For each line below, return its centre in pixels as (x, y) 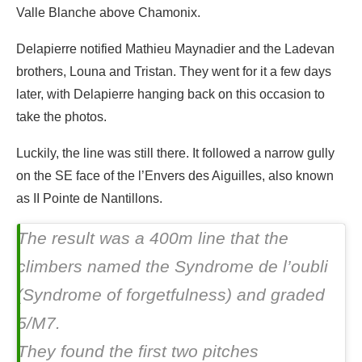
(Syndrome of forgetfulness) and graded (171, 294)
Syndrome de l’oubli (251, 266)
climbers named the (96, 266)
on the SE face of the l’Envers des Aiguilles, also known (175, 175)
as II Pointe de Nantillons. (89, 198)
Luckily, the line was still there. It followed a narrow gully (175, 153)
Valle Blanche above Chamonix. (108, 12)
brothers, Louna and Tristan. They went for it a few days (174, 71)
